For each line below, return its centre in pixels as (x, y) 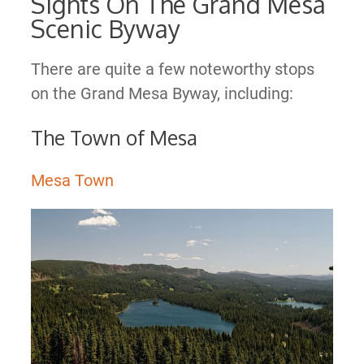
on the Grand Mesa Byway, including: (162, 93)
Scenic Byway (105, 28)
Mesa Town (72, 180)
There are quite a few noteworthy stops (172, 69)
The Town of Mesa (114, 137)
